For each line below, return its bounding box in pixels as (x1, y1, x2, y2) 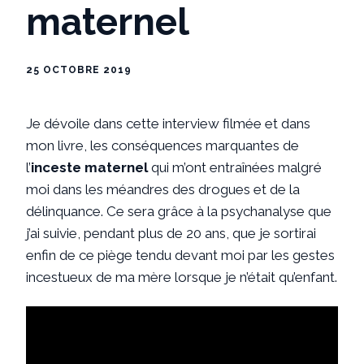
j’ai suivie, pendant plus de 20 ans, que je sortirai (26, 224, 316, 241)
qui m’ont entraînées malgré (148, 158, 322, 175)
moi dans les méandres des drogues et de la (26, 180, 300, 197)
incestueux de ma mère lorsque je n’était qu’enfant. (26, 268, 337, 285)
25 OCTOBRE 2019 (26, 63, 132, 76)
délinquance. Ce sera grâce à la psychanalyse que (26, 202, 331, 219)
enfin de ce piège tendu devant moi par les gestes (26, 246, 335, 263)
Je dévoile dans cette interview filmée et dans (26, 115, 310, 132)
